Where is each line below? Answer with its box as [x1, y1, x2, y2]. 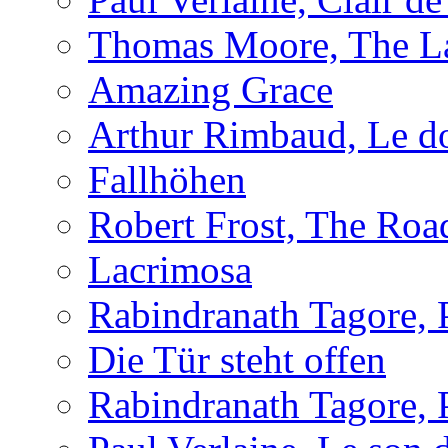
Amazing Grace [88, 67, 333, 111]
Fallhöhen [88, 157, 246, 201]
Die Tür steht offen [88, 337, 386, 381]
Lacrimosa [88, 247, 252, 291]
